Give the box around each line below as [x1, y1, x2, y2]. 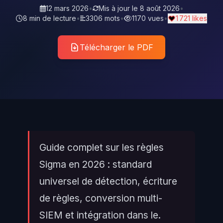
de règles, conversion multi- [39, 192, 162, 204]
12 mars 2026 [45, 4, 89, 12]
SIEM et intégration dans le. [39, 209, 161, 221]
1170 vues [132, 14, 164, 22]
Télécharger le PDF [80, 42, 153, 52]
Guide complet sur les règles [39, 141, 164, 153]
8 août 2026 [139, 4, 180, 12]
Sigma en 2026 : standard [39, 158, 152, 170]
